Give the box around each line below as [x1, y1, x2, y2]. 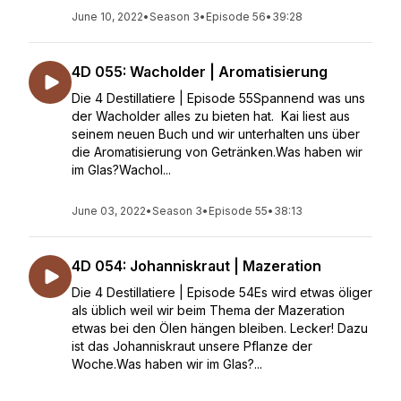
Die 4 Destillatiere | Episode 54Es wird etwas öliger [72, 285, 372, 300]
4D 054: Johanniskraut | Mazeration [72, 257, 321, 275]
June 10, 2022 [72, 10, 143, 23]
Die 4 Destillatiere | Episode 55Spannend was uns [72, 90, 365, 106]
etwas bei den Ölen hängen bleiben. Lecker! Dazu [72, 320, 368, 336]
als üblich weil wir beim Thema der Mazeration [72, 303, 345, 318]
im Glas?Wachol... [72, 162, 171, 177]
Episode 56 [206, 10, 266, 23]
